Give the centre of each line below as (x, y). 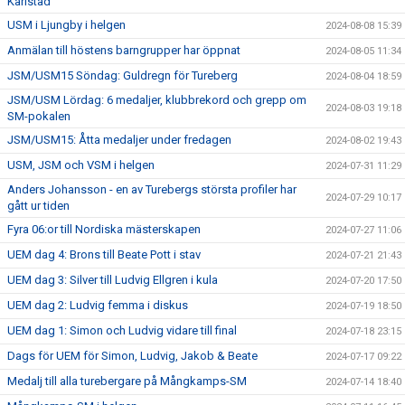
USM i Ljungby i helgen (66, 25)
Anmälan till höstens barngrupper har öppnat (124, 50)
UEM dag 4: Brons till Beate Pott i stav (104, 254)
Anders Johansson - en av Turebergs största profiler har (152, 189)
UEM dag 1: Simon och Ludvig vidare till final (122, 330)
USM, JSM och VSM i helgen (81, 165)
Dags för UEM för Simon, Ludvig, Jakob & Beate (132, 356)
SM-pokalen (39, 116)
